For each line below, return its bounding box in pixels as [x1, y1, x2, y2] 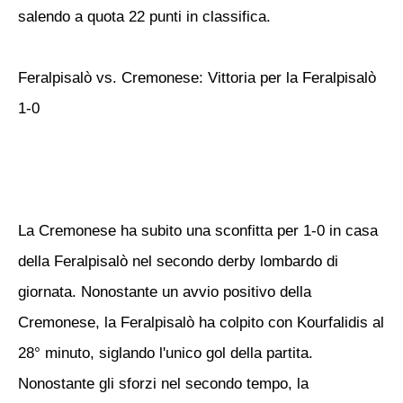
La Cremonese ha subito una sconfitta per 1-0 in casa [18, 222, 378, 239]
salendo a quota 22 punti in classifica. [18, 8, 271, 25]
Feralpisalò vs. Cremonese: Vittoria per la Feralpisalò [18, 69, 376, 86]
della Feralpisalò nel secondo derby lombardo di [18, 253, 338, 270]
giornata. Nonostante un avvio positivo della [18, 283, 311, 300]
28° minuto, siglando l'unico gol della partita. [18, 345, 313, 362]
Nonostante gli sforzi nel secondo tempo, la [18, 375, 309, 392]
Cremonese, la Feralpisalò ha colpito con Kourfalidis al [18, 314, 384, 331]
